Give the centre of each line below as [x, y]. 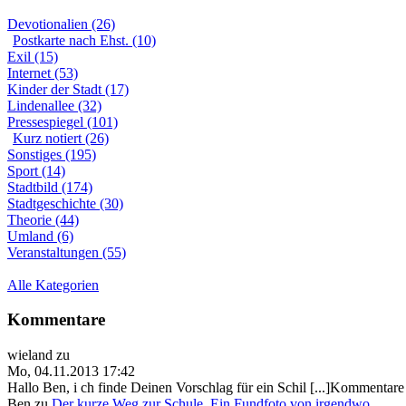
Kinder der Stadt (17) [68, 89]
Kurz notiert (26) [61, 138]
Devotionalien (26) [61, 24]
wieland [30, 355]
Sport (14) [36, 170]
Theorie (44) [43, 219]
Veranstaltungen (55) [67, 252]
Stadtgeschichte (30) [65, 203]
